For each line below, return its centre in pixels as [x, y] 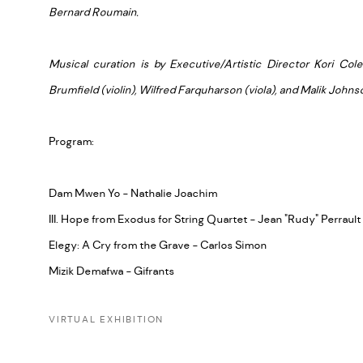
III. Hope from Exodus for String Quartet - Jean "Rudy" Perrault [205, 219]
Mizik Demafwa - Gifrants [111, 271]
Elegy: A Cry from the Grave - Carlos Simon [158, 245]
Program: [71, 141]
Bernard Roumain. [93, 12]
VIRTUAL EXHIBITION [107, 319]
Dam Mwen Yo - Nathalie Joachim [133, 193]
